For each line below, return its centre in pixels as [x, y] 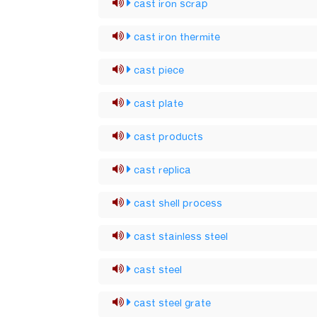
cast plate [159, 104]
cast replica [163, 171]
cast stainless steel [181, 237]
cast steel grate [173, 304]
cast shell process [178, 204]
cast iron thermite [177, 38]
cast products [169, 137]
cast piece [159, 71]
